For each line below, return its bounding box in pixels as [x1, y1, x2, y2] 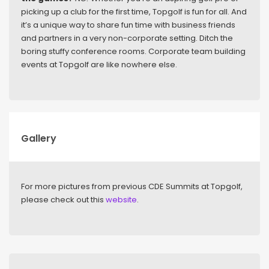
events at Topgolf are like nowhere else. [21, 58, 177, 70]
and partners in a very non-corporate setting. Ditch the [21, 32, 233, 44]
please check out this [21, 193, 106, 205]
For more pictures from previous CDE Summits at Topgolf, [21, 180, 243, 192]
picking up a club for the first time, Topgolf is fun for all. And [21, 5, 247, 17]
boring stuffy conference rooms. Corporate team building [21, 45, 246, 57]
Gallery [21, 131, 56, 145]
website [106, 193, 137, 205]
